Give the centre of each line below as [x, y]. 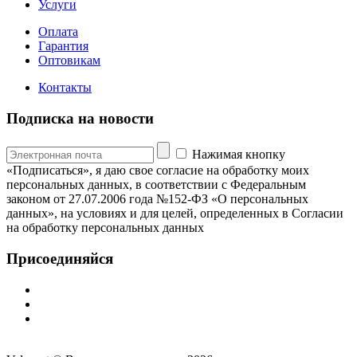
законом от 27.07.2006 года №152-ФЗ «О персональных [157, 199]
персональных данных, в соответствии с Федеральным [156, 185]
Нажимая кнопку [239, 155]
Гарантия [63, 45]
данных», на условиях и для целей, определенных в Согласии [175, 214]
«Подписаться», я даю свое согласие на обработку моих [158, 171]
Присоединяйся [60, 258]
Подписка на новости [80, 118]
